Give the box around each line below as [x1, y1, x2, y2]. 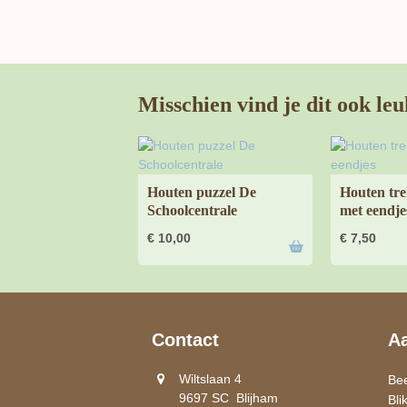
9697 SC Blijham [179, 390, 278, 405]
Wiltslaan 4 [179, 371, 242, 386]
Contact [152, 329, 219, 350]
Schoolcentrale [147, 202, 237, 218]
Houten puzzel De [147, 184, 256, 200]
